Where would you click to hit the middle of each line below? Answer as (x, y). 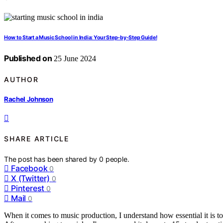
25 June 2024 (74, 59)
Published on (28, 58)
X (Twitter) (30, 178)
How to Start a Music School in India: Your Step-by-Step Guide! (81, 38)
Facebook (29, 168)
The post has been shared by (52, 159)
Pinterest (28, 188)
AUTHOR (21, 79)
